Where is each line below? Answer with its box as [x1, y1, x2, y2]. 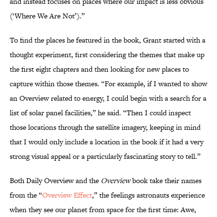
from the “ [10, 190, 42, 201]
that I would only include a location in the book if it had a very [10, 137, 203, 147]
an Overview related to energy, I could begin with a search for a [10, 93, 206, 104]
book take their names [130, 175, 201, 186]
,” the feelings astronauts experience [92, 190, 205, 201]
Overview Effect [42, 190, 92, 201]
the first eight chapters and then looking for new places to [10, 64, 189, 75]
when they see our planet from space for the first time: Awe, [10, 204, 196, 215]
